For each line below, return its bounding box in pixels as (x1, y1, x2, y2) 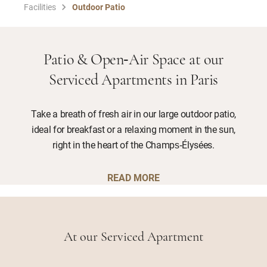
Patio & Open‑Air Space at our (44, 52, 223, 69)
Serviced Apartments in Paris (48, 73, 219, 89)
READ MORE (107, 171, 160, 184)
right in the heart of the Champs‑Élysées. (52, 138, 215, 151)
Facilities (24, 1, 56, 13)
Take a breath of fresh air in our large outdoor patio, (30, 107, 237, 120)
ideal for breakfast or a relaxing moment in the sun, (32, 123, 235, 135)
